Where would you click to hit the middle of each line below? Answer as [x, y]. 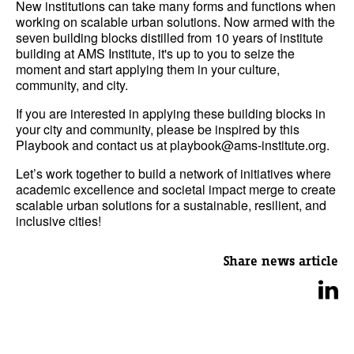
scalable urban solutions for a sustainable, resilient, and [171, 205]
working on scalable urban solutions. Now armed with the [175, 22]
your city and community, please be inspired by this [158, 129]
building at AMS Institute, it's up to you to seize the [155, 53]
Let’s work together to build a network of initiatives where [173, 173]
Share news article [281, 261]
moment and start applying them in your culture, [148, 69]
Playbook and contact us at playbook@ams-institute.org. [173, 145]
